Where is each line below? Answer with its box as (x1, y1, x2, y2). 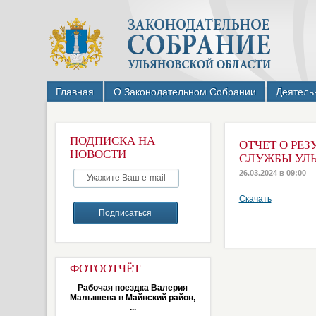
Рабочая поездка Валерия (78, 283, 188, 293)
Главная (55, 86, 94, 97)
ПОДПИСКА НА (69, 134, 155, 147)
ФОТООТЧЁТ (69, 262, 140, 275)
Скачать (238, 194, 272, 204)
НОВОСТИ (69, 147, 126, 161)
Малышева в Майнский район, (70, 293, 195, 303)
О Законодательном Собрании (113, 86, 256, 97)
